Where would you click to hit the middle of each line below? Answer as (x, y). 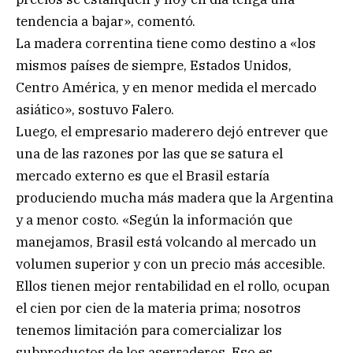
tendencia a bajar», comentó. (106, 21)
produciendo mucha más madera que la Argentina (175, 197)
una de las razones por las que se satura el (149, 153)
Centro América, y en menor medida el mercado (166, 87)
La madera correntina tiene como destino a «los (166, 43)
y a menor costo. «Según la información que (154, 219)
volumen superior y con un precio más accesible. (171, 264)
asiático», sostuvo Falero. (95, 109)
